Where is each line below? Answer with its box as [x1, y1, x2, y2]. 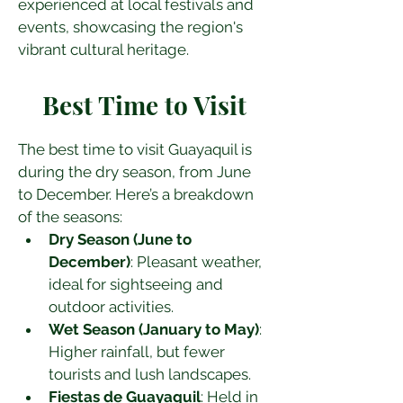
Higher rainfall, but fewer [49, 343, 228, 361]
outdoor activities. [49, 298, 174, 316]
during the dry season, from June [18, 163, 255, 181]
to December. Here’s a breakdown [18, 185, 257, 203]
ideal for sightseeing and [49, 275, 227, 293]
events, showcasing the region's [18, 18, 246, 36]
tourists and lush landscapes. [49, 365, 251, 383]
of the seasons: [18, 208, 122, 226]
